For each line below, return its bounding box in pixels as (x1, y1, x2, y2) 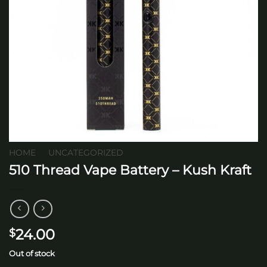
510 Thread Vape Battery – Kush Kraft (9, 161, 252, 178)
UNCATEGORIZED (48, 147, 124, 157)
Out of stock (9, 249, 55, 259)
